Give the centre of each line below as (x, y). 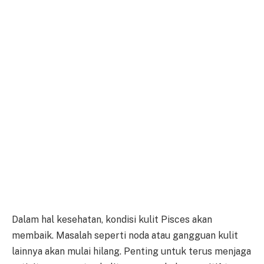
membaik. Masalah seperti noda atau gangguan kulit (125, 236)
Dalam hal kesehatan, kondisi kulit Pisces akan (112, 220)
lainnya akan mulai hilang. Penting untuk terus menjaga (131, 252)
